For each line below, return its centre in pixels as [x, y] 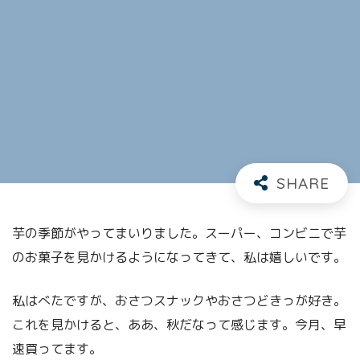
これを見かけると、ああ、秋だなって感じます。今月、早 [179, 324]
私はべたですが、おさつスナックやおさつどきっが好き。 [179, 300]
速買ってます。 [57, 348]
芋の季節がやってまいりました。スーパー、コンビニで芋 [179, 233]
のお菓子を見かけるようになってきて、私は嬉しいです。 [179, 257]
